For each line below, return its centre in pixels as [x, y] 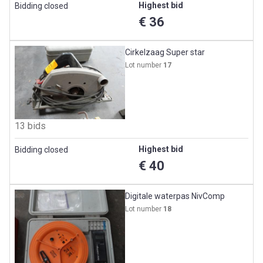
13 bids [30, 126]
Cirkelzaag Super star [165, 52]
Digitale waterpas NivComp [175, 196]
